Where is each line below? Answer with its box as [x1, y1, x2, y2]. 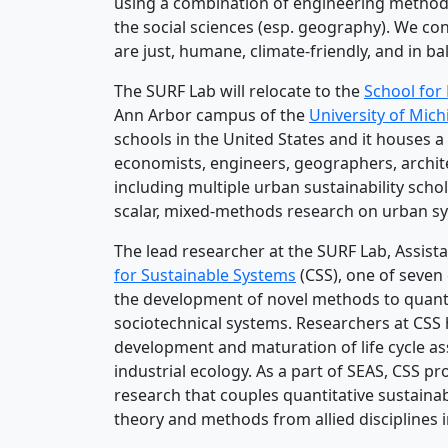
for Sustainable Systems [114, 264, 296, 287]
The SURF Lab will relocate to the [114, 80, 364, 103]
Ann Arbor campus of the [114, 104, 309, 127]
